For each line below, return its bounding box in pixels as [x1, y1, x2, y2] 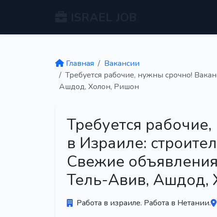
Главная [66, 58, 94, 69]
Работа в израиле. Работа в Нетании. [77, 198, 211, 208]
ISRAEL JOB [71, 9, 137, 25]
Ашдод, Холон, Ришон [59, 81, 139, 92]
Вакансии [104, 58, 139, 69]
